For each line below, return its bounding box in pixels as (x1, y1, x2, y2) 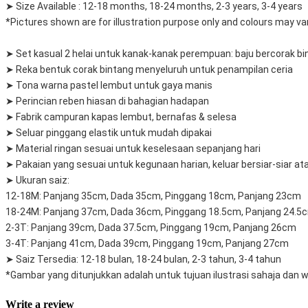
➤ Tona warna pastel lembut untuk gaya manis (5, 80, 212, 91)
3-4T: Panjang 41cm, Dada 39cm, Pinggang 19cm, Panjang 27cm (5, 238, 289, 250)
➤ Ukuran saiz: (5, 175, 69, 186)
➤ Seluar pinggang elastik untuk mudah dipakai (5, 127, 212, 139)
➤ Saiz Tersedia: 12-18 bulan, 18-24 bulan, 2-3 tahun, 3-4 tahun (5, 254, 281, 265)
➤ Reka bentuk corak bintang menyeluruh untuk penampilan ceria (5, 64, 293, 76)
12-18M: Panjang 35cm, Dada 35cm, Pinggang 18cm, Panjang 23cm (5, 190, 301, 202)
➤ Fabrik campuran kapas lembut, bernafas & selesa (5, 111, 236, 123)
